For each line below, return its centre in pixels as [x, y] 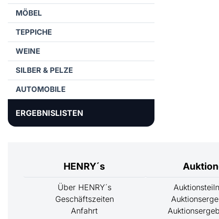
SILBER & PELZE [44, 70]
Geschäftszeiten [84, 199]
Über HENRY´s [84, 187]
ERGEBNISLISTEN [49, 113]
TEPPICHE [34, 32]
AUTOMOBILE [41, 89]
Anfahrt [85, 211]
